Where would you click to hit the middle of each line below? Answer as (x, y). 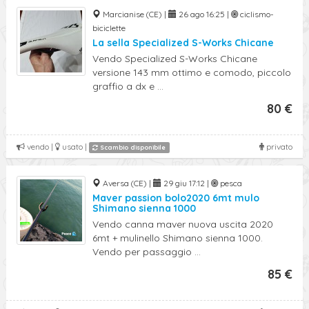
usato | (74, 147)
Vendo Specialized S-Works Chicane (175, 59)
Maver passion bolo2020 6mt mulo (176, 198)
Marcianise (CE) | (134, 14)
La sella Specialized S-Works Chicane (183, 43)
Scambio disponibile (132, 147)
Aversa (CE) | (127, 183)
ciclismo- (256, 14)
